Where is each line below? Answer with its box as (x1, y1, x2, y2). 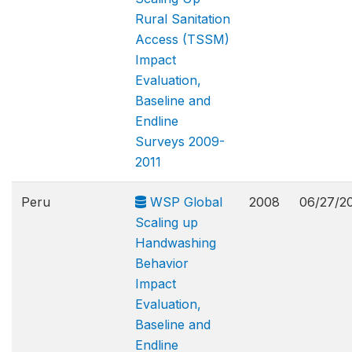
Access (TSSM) (135, 31, 229, 47)
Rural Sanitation (135, 11, 230, 27)
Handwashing (135, 235, 216, 251)
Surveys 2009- (135, 134, 225, 149)
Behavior (135, 255, 189, 271)
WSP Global (146, 194, 222, 210)
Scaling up (135, 214, 198, 230)
